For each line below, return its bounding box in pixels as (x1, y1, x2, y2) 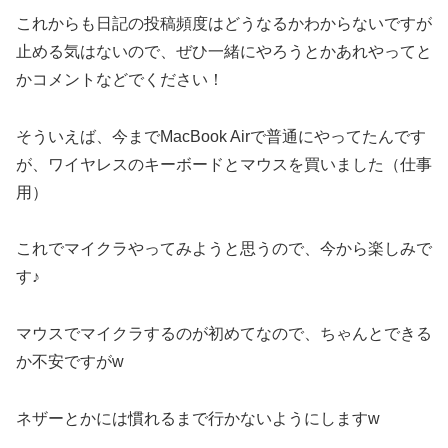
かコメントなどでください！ (16, 70, 224, 88)
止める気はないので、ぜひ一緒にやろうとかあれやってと (16, 42, 432, 60)
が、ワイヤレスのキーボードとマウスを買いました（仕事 (16, 155, 432, 173)
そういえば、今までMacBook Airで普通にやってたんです (16, 127, 426, 145)
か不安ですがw (16, 353, 124, 371)
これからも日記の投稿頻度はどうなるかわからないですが (16, 14, 432, 32)
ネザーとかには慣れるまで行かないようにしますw (16, 409, 380, 427)
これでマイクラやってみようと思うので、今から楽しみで (16, 240, 432, 258)
